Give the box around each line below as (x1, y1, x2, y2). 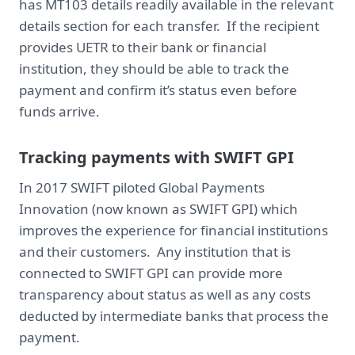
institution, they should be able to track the (19, 59, 289, 78)
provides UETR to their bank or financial (19, 38, 266, 56)
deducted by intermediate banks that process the (19, 307, 329, 325)
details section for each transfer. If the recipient (19, 17, 319, 35)
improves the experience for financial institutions (19, 221, 328, 239)
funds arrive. (19, 102, 100, 120)
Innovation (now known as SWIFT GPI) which (19, 200, 298, 218)
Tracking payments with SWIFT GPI (19, 147, 294, 168)
